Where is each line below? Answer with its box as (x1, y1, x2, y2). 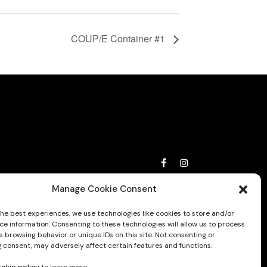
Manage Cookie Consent (51, 183, 157, 195)
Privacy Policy (136, 176, 194, 188)
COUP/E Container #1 (71, 32, 167, 46)
